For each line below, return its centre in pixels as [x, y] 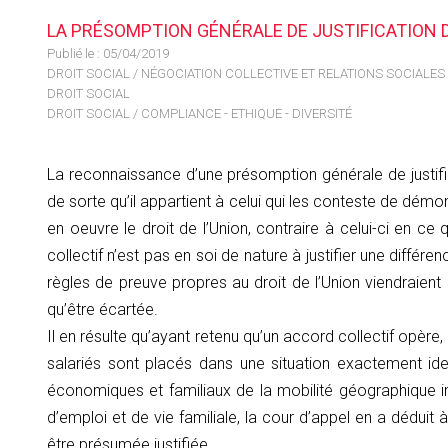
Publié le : [75, 53]
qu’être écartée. [102, 309]
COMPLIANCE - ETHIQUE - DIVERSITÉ [246, 113]
